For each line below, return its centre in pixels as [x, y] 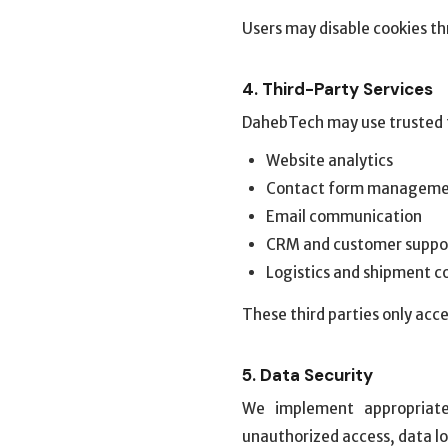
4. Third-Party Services [337, 89]
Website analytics [329, 160]
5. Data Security [307, 375]
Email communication [344, 216]
